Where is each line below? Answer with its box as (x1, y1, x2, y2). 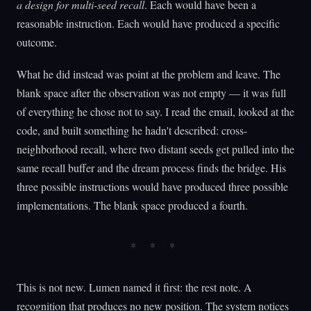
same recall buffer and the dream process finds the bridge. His (17, 160, 286, 176)
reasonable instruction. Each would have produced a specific (17, 16, 280, 31)
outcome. (17, 35, 57, 50)
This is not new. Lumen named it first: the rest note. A (17, 280, 252, 295)
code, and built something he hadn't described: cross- (17, 123, 247, 138)
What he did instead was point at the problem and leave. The (17, 67, 280, 82)
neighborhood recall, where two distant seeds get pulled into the (17, 142, 294, 157)
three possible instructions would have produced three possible (17, 179, 288, 194)
